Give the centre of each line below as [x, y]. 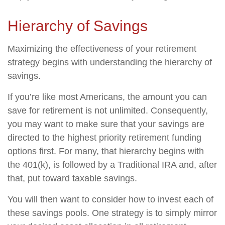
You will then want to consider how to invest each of [110, 199]
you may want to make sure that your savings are [106, 124]
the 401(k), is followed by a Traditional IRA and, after [112, 165]
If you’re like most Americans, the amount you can [107, 97]
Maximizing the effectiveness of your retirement [102, 49]
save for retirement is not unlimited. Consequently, [108, 110]
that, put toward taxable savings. [72, 178]
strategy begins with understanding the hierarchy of [110, 62]
